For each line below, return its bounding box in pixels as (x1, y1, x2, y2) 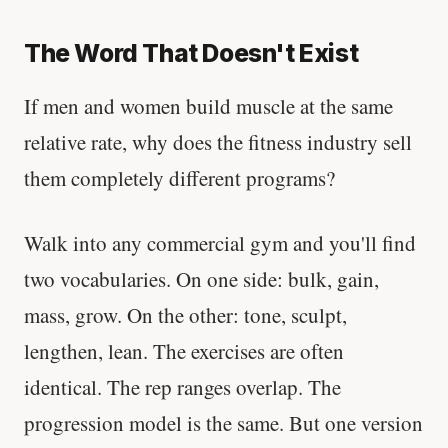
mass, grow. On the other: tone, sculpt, (24, 300, 347, 329)
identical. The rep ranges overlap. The (24, 372, 341, 401)
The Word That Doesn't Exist (24, 37, 359, 68)
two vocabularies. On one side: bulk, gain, (24, 264, 379, 293)
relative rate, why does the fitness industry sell (24, 127, 412, 156)
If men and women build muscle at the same (24, 91, 393, 120)
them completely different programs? (24, 163, 335, 192)
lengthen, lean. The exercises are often (24, 336, 344, 365)
